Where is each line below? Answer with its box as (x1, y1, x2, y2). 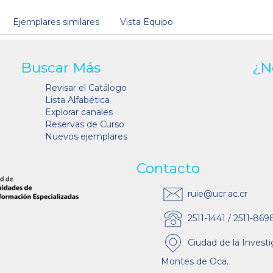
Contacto (136, 159, 200, 177)
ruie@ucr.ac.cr (185, 188, 247, 199)
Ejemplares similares (13, 16, 99, 27)
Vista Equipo (120, 16, 173, 27)
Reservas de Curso (45, 118, 124, 130)
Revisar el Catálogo (45, 82, 127, 93)
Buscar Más (21, 58, 101, 76)
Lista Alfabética (45, 94, 110, 105)
